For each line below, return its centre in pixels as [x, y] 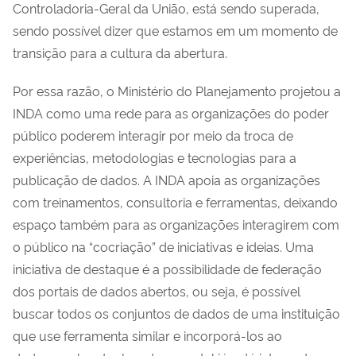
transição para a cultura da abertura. [120, 52]
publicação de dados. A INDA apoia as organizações [166, 179]
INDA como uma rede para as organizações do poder [171, 112]
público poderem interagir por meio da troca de [153, 135]
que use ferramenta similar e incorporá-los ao [147, 335]
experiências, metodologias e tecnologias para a [155, 157]
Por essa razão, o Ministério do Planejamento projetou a [177, 90]
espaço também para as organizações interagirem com [176, 224]
